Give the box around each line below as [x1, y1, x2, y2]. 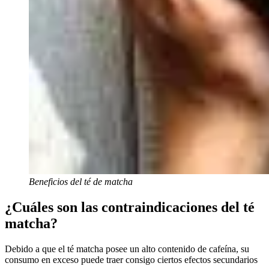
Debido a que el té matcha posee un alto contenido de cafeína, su [5, 244, 249, 255]
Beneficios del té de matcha [29, 177, 133, 187]
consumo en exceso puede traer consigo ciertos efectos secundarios [5, 255, 258, 265]
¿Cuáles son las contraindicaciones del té [5, 199, 255, 216]
